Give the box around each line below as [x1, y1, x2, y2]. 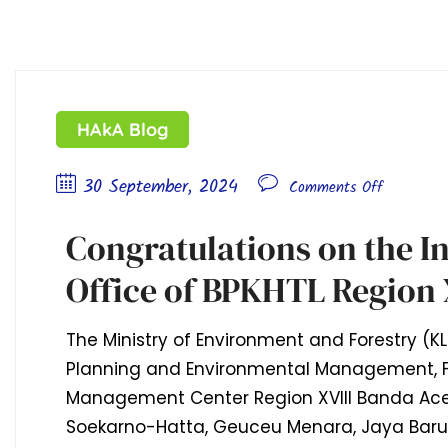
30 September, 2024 [83, 173, 238, 203]
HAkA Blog [77, 118, 168, 142]
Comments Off [289, 176, 383, 201]
